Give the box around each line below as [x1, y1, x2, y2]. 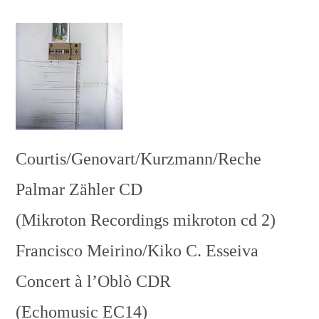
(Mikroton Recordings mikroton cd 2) [16, 211, 276, 229]
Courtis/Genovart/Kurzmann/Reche [16, 150, 262, 168]
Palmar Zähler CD [16, 180, 143, 199]
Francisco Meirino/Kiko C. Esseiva [16, 241, 259, 260]
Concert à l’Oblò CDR [16, 272, 172, 291]
